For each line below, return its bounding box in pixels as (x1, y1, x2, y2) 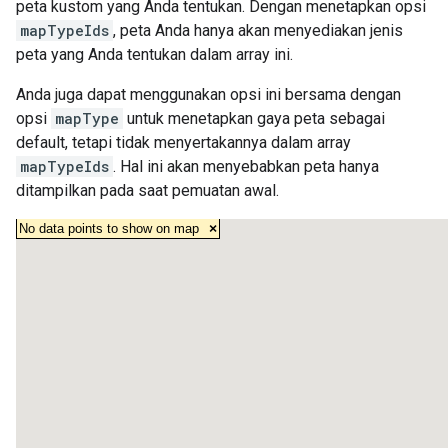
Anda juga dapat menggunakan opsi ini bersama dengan (16, 85, 401, 104)
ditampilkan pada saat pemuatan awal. (16, 181, 279, 200)
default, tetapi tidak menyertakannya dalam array (16, 133, 351, 152)
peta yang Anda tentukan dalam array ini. (16, 45, 293, 64)
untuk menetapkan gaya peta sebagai (123, 109, 385, 128)
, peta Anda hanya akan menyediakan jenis (113, 21, 403, 40)
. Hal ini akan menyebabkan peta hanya (113, 157, 379, 176)
